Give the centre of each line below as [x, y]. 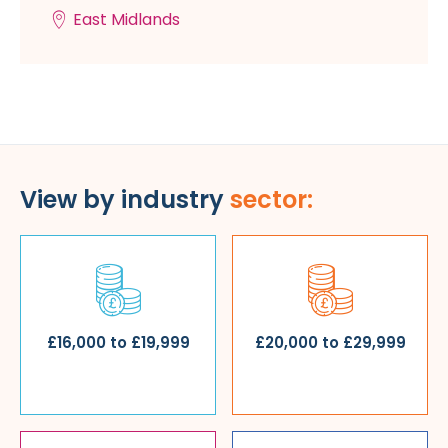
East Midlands [126, 20]
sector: [271, 200]
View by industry [125, 200]
